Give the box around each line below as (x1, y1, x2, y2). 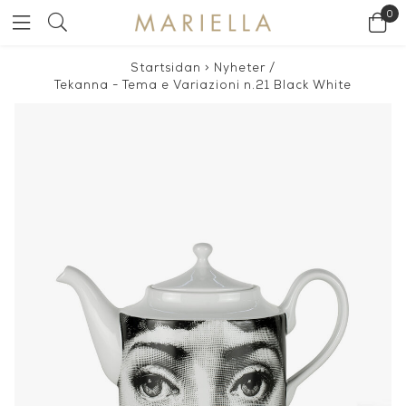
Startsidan (130, 63, 201, 74)
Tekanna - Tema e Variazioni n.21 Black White (54, 80, 352, 92)
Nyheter (214, 63, 266, 74)
